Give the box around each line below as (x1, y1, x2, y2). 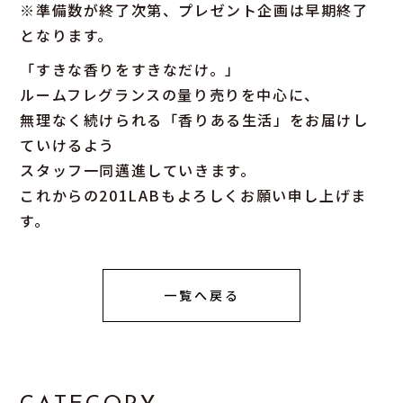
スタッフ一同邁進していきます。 (20, 159, 256, 182)
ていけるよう (20, 134, 116, 157)
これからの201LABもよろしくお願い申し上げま (20, 184, 367, 207)
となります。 (20, 24, 114, 47)
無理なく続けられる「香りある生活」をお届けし (20, 109, 369, 131)
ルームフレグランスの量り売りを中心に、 (20, 84, 320, 106)
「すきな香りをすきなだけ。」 (20, 58, 241, 81)
